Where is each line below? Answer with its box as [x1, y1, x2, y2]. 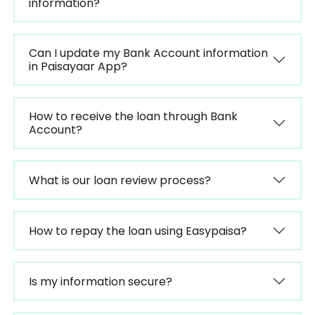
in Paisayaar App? [28, 58, 127, 75]
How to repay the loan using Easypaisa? [28, 222, 247, 239]
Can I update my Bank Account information [28, 45, 268, 61]
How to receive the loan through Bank [28, 108, 238, 124]
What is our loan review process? [28, 172, 211, 188]
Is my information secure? [28, 273, 172, 290]
